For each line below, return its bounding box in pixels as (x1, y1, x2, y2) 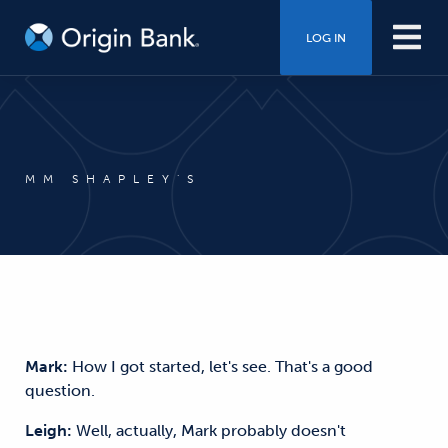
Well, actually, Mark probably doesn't (72, 421, 346, 440)
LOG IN (305, 30, 346, 45)
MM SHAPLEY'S (25, 172, 201, 186)
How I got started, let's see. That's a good (68, 357, 373, 376)
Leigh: (25, 421, 72, 440)
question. (25, 381, 95, 400)
